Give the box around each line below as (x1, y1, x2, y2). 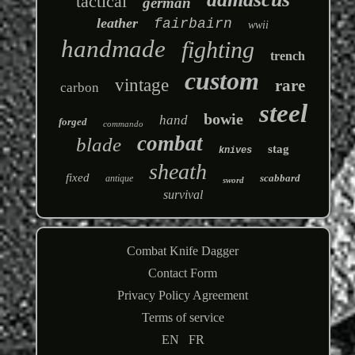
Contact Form (148, 266, 218, 281)
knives (219, 145, 253, 157)
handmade (60, 35, 166, 63)
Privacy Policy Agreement (117, 288, 249, 303)
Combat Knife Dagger (127, 244, 239, 258)
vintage (115, 75, 170, 96)
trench (269, 49, 305, 63)
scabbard (259, 172, 300, 185)
